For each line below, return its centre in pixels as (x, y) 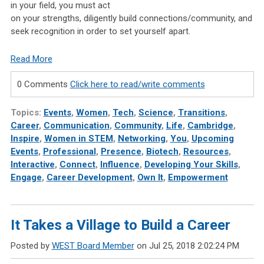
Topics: (27, 113)
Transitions (201, 113)
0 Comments (43, 85)
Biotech (162, 152)
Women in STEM (78, 139)
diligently (101, 19)
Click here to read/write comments (137, 85)
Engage (26, 178)
